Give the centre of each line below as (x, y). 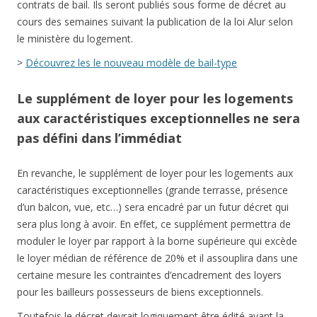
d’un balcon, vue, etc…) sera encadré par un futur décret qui (153, 207)
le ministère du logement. (75, 39)
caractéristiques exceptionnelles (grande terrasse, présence (152, 190)
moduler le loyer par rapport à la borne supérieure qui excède (157, 241)
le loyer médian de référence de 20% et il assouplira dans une (157, 258)
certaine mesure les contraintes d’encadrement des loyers (149, 275)
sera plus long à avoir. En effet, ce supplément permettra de (154, 224)
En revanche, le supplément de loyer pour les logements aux (155, 173)
